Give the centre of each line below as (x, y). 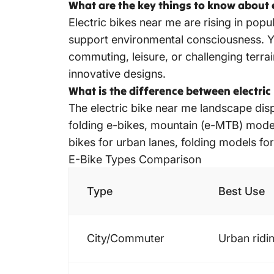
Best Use (242, 191)
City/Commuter (126, 239)
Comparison (168, 160)
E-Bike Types (102, 160)
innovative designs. (117, 74)
